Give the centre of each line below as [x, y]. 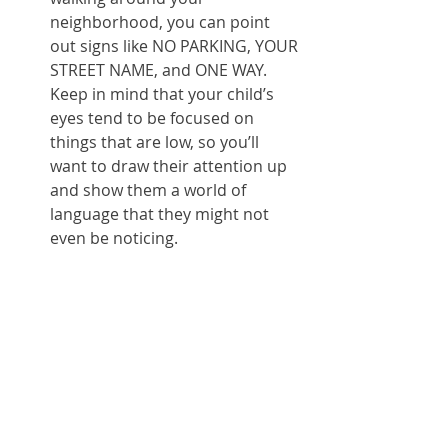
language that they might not [161, 214]
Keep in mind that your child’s [164, 94]
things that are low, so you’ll [156, 142]
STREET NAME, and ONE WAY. [162, 70]
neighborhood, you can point [162, 22]
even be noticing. [118, 238]
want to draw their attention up [170, 166]
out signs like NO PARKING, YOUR [176, 46]
